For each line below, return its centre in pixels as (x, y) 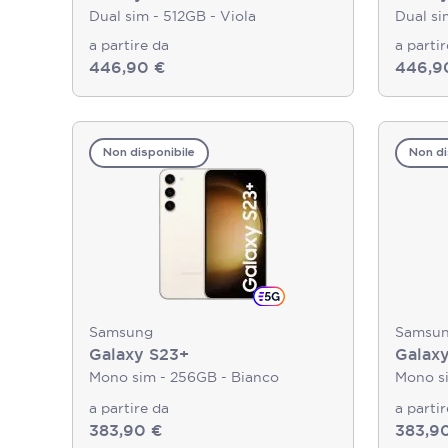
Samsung (121, 332)
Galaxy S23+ (139, 354)
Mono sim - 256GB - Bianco (184, 377)
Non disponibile (149, 153)
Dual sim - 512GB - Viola (172, 16)
